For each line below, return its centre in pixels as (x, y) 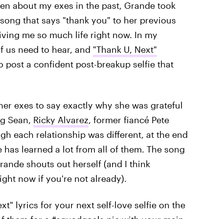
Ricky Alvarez (61, 120)
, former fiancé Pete (129, 120)
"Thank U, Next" (125, 49)
